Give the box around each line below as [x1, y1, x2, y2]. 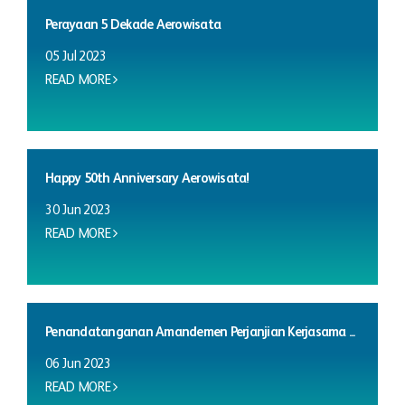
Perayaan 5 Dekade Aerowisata [45, 17, 221, 32]
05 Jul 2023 [45, 49, 107, 63]
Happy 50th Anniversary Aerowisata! [45, 171, 250, 185]
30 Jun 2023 [45, 202, 111, 217]
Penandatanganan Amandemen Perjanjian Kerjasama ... [45, 325, 355, 339]
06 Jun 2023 [45, 356, 111, 371]
